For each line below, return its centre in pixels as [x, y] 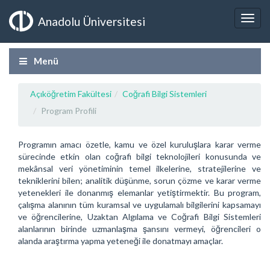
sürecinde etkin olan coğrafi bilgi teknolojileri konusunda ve [140, 156]
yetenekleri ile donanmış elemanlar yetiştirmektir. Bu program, [140, 193]
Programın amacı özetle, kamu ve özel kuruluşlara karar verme [140, 144]
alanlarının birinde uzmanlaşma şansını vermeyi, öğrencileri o [140, 229]
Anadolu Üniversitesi [92, 21]
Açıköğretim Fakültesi [71, 94]
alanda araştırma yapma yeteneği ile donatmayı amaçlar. [121, 241]
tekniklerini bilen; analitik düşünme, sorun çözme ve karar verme [140, 181]
